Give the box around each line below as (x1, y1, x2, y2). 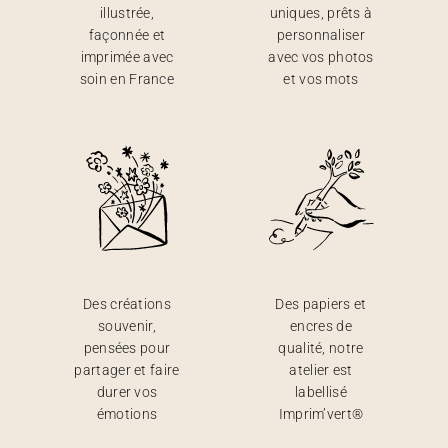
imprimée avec (80, 49, 174, 65)
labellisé (295, 384, 347, 400)
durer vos (96, 384, 158, 400)
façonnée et (88, 27, 166, 43)
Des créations (83, 296, 171, 312)
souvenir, (98, 318, 156, 334)
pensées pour (83, 340, 171, 356)
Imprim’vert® (278, 406, 364, 422)
